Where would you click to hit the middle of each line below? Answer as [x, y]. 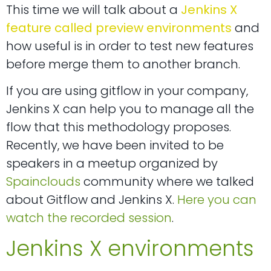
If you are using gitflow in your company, [127, 91]
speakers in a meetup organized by [112, 164]
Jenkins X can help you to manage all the [130, 109]
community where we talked [167, 182]
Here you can [217, 200]
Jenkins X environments [130, 248]
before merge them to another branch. [123, 64]
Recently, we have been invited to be [115, 145]
